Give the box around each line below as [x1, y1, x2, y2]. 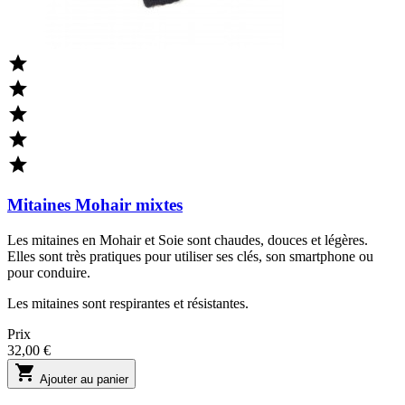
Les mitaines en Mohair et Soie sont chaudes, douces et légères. [7, 232, 368, 249]
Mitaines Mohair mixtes [7, 195, 183, 215]
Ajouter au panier [36, 372, 128, 387]
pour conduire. [7, 265, 90, 281]
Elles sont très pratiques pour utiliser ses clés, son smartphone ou [7, 249, 373, 265]
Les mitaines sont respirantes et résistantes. [7, 296, 249, 312]
